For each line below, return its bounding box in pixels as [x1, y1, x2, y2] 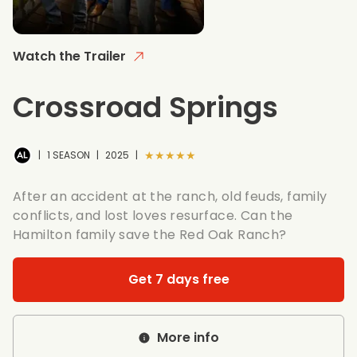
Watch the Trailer [13, 46, 126, 65]
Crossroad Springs [13, 86, 278, 127]
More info [157, 328, 219, 347]
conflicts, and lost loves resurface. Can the [13, 206, 293, 225]
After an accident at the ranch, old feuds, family [13, 186, 328, 206]
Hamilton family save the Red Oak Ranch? [13, 225, 287, 244]
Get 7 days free [127, 269, 229, 288]
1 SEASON [47, 147, 90, 162]
